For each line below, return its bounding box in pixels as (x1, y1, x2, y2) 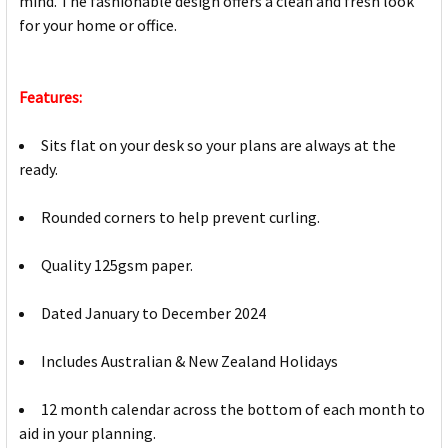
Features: (19, 87, 82, 108)
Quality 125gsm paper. (41, 255, 193, 276)
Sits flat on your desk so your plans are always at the (41, 135, 396, 156)
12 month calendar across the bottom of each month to (41, 399, 425, 420)
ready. (19, 159, 58, 180)
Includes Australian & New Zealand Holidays (41, 351, 338, 372)
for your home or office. (19, 15, 177, 36)
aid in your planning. (19, 423, 156, 444)
